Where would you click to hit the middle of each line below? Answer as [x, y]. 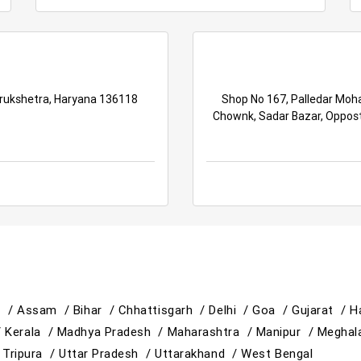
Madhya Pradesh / [112, 331]
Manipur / [286, 331]
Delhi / [231, 309]
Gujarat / [321, 309]
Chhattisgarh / [164, 309]
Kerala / [31, 331]
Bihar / [95, 309]
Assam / [45, 309]
